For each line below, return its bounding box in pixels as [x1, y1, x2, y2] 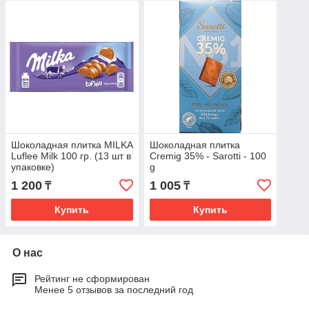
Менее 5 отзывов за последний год [34, 284, 193, 296]
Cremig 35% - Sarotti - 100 [149, 150, 266, 162]
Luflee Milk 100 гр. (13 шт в [11, 150, 131, 162]
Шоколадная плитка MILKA [11, 139, 132, 151]
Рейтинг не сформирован [34, 273, 150, 285]
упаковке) [11, 161, 54, 173]
